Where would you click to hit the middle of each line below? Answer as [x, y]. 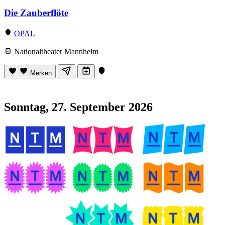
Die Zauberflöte [36, 13]
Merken [41, 73]
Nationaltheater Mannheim [55, 52]
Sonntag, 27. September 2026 [78, 107]
